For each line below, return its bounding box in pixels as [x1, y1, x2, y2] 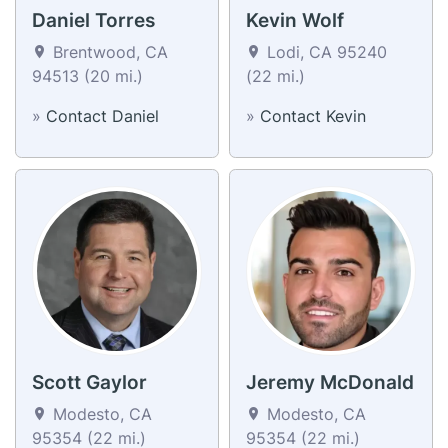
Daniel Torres [32, 8, 155, 32]
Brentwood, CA [48, 41, 168, 62]
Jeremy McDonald [246, 370, 414, 394]
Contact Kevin [260, 105, 366, 126]
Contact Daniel [46, 105, 159, 126]
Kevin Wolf [246, 8, 344, 32]
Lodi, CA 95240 [262, 41, 387, 62]
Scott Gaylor [32, 370, 147, 394]
